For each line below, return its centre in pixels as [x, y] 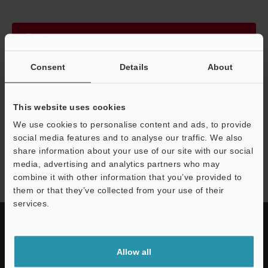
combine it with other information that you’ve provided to [128, 176]
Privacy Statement [46, 113]
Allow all [134, 251]
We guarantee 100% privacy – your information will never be [126, 76]
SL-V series [54, 152]
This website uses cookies [70, 106]
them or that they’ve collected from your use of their [119, 190]
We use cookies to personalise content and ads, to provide [133, 124]
